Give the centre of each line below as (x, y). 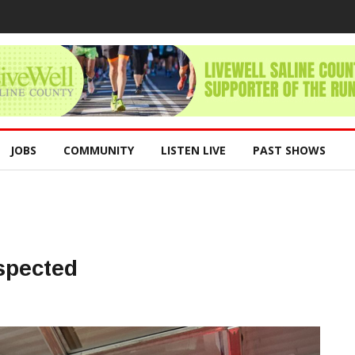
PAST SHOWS (289, 150)
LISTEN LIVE (193, 150)
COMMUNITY (99, 150)
